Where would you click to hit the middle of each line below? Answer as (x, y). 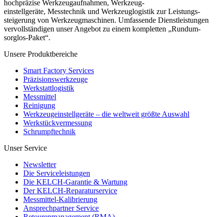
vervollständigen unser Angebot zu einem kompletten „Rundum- (102, 29)
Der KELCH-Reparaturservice (70, 191)
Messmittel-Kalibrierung (60, 200)
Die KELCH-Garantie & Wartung (75, 182)
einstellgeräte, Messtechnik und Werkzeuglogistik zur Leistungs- (102, 12)
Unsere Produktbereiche (41, 54)
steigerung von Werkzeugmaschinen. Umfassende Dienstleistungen (106, 20)
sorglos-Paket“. (27, 38)
